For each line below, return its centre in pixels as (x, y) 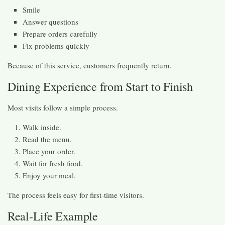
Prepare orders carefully (60, 33)
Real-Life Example (53, 216)
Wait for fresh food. (53, 163)
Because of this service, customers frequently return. (90, 65)
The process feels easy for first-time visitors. (76, 195)
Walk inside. (42, 127)
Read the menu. (47, 139)
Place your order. (49, 151)
